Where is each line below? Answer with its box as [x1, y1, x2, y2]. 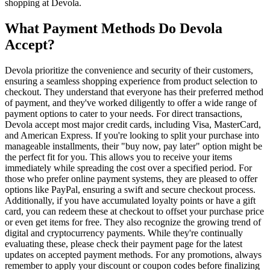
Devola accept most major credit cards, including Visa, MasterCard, [5, 119, 261, 130]
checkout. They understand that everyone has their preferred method [5, 87, 263, 98]
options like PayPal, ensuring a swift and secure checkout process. [5, 184, 256, 195]
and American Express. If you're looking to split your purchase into [5, 130, 259, 141]
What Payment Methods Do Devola [5, 20, 222, 37]
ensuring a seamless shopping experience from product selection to [5, 76, 257, 87]
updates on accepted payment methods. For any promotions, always [5, 250, 262, 260]
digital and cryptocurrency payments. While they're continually [5, 228, 243, 239]
